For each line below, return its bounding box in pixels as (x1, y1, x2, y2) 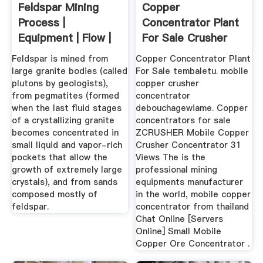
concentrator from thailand (136, 200, 249, 213)
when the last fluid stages (11, 102, 122, 114)
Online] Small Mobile (136, 225, 222, 237)
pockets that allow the (11, 151, 107, 163)
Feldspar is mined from (11, 52, 108, 65)
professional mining (136, 163, 218, 176)
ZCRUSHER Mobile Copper (136, 126, 249, 139)
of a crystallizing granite (11, 114, 114, 126)
